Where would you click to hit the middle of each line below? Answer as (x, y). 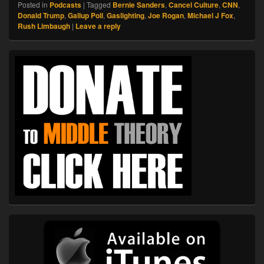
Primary (22, 54)
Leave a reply (98, 26)
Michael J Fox (210, 15)
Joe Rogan (166, 15)
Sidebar (21, 65)
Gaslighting (126, 15)
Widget (20, 75)
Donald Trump (41, 15)
